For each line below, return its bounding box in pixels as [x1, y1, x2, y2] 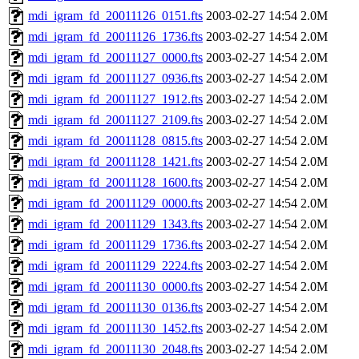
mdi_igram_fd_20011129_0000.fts [28, 196, 203, 211]
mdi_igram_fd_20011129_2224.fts [28, 259, 203, 273]
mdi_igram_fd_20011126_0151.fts [28, 9, 203, 23]
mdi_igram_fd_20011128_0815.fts [28, 134, 203, 148]
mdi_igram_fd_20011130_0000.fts [28, 280, 203, 294]
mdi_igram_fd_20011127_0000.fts [28, 50, 203, 65]
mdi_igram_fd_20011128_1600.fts [28, 175, 203, 190]
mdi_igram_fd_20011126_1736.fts [28, 30, 203, 44]
